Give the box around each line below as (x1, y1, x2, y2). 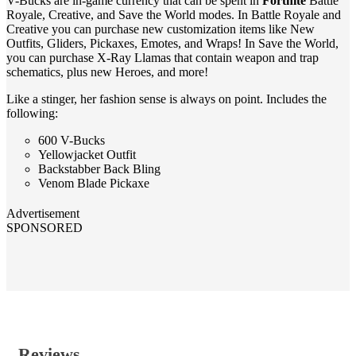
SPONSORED (6, 221, 83, 234)
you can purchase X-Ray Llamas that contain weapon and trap (6, 51, 319, 64)
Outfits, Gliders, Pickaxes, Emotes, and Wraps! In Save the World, (6, 37, 339, 50)
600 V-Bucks (38, 133, 105, 147)
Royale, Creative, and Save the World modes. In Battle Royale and (6, 8, 341, 21)
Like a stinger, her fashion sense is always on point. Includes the (6, 92, 327, 106)
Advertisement (6, 207, 79, 220)
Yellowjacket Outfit (38, 148, 136, 161)
